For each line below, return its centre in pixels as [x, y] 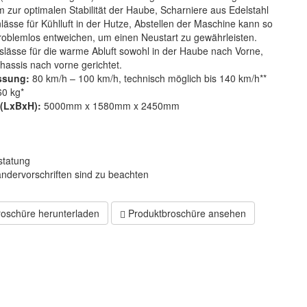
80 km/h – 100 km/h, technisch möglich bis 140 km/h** [149, 78]
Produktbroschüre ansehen [185, 213]
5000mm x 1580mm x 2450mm [111, 106]
